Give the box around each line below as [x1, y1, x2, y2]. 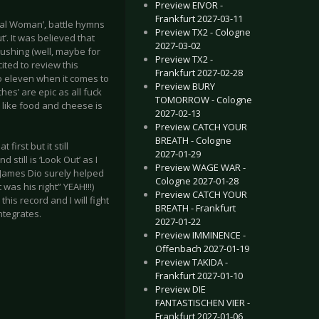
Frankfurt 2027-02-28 [155, 66, 243, 79]
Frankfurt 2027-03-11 [155, 12, 243, 25]
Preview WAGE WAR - [155, 161, 246, 174]
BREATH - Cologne [155, 134, 231, 147]
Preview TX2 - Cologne [155, 26, 251, 38]
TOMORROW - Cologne [155, 93, 252, 106]
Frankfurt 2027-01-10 [155, 269, 243, 282]
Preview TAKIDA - [155, 256, 228, 268]
